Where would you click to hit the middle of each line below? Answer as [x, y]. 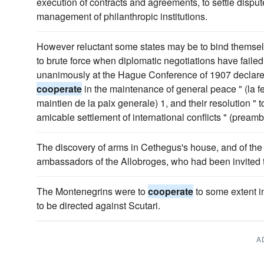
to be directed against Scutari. [98, 205]
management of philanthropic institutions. [122, 16]
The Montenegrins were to [92, 191]
